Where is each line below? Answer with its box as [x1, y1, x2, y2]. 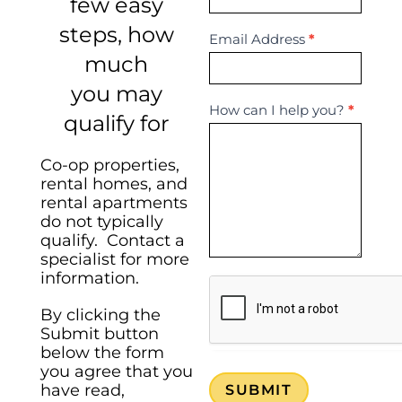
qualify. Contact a [39, 231, 185, 251]
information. [39, 268, 139, 289]
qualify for [63, 110, 170, 137]
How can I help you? [208, 101, 348, 119]
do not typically [39, 212, 163, 232]
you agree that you [39, 362, 193, 382]
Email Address [208, 31, 309, 48]
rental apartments [39, 193, 188, 214]
